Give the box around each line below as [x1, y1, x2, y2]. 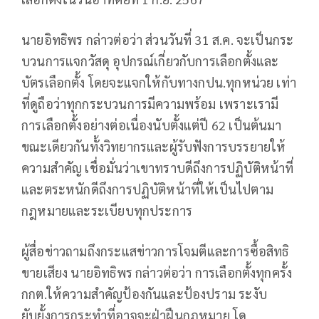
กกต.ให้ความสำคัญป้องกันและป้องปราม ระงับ [21, 286, 267, 303]
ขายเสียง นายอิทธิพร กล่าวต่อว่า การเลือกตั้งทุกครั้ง [21, 264, 293, 281]
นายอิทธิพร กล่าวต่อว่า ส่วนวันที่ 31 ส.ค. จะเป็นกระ [21, 31, 294, 48]
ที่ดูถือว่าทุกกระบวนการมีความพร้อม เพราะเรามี [21, 95, 279, 113]
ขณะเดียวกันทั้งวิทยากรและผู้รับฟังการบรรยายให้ [21, 138, 286, 155]
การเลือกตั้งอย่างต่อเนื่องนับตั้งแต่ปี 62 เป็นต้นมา [21, 117, 282, 134]
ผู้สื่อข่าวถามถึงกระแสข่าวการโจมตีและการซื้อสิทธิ [21, 243, 289, 260]
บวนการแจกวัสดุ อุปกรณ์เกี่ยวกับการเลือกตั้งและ [21, 53, 279, 70]
